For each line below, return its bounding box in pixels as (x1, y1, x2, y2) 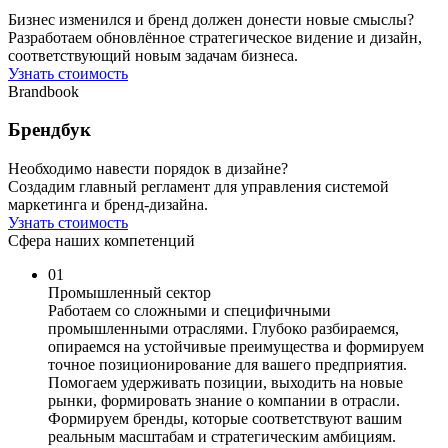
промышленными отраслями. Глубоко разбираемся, (48, 320, 399, 338)
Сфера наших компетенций (8, 232, 195, 250)
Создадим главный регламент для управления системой (8, 178, 389, 196)
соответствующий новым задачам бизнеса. (8, 46, 298, 64)
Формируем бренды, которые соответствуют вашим (48, 410, 402, 428)
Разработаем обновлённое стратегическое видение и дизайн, (8, 28, 422, 46)
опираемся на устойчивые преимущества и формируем (48, 338, 424, 356)
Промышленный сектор (48, 284, 211, 302)
